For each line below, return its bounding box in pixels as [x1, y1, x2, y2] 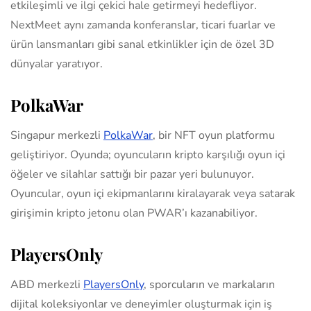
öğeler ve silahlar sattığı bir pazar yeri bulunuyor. [10, 166, 254, 182]
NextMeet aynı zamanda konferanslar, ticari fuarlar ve [10, 17, 276, 33]
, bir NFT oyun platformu [153, 127, 275, 143]
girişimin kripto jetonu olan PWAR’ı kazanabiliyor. [10, 205, 258, 221]
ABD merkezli [10, 276, 83, 292]
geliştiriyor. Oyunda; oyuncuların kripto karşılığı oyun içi [10, 146, 285, 162]
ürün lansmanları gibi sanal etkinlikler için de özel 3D [10, 36, 274, 52]
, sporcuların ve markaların [144, 276, 275, 292]
